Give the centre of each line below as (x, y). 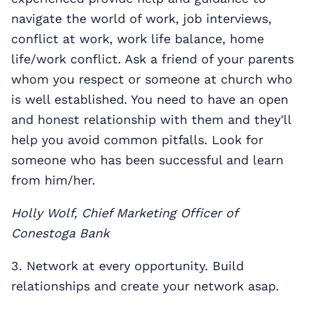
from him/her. (53, 180)
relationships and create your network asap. (145, 286)
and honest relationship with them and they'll (151, 119)
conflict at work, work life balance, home (138, 38)
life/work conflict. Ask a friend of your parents (153, 58)
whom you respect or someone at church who (152, 79)
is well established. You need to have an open (150, 99)
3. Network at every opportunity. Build (127, 265)
